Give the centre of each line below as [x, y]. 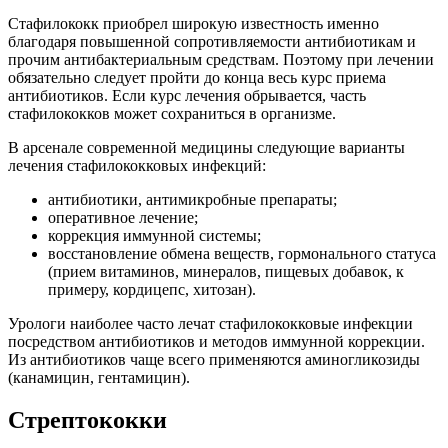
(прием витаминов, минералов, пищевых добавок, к [226, 271]
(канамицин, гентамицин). [99, 377]
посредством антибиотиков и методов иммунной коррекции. [216, 341]
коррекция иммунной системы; [154, 235]
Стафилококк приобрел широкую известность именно [193, 23]
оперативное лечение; [123, 217]
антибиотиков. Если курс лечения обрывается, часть [187, 95]
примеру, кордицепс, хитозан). [152, 289]
